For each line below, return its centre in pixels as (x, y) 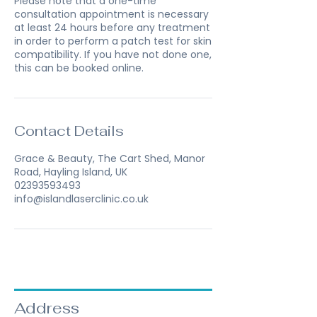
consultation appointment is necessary (111, 14)
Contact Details (69, 131)
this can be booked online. (79, 68)
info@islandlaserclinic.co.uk (81, 199)
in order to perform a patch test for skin (113, 41)
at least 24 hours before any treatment (112, 28)
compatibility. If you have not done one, (113, 54)
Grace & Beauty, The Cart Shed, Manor (110, 158)
